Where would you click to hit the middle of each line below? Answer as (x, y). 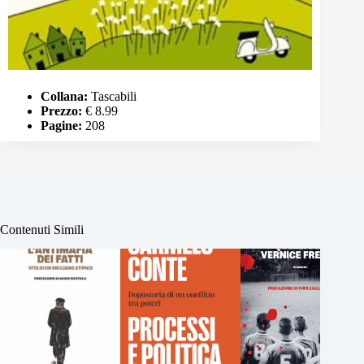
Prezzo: (61, 110)
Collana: (64, 96)
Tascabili (112, 96)
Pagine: (61, 125)
